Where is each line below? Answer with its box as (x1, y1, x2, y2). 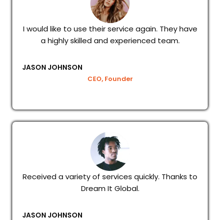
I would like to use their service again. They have (23, 24, 197, 34)
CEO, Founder (87, 74, 133, 84)
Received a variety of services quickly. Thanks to (23, 171, 197, 182)
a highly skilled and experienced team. (40, 35, 180, 46)
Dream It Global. (81, 183, 139, 194)
